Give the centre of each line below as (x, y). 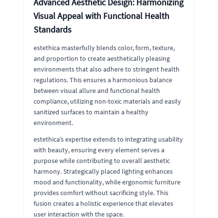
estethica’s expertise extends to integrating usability (108, 139)
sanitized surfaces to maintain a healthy (91, 112)
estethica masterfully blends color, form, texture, (104, 47)
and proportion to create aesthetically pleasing (102, 58)
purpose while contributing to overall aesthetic (102, 160)
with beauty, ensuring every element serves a (99, 150)
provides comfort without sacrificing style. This (101, 192)
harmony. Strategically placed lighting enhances (103, 171)
